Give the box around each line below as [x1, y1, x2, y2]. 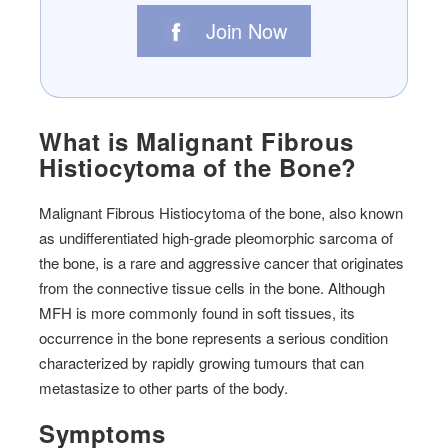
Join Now [206, 15, 287, 45]
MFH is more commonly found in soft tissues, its [39, 302, 356, 324]
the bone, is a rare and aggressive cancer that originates [39, 252, 405, 274]
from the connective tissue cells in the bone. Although [39, 277, 386, 299]
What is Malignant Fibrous [39, 124, 354, 159]
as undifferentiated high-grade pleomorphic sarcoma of [39, 227, 394, 249]
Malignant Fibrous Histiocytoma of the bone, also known [39, 202, 404, 224]
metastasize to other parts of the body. [39, 377, 289, 399]
